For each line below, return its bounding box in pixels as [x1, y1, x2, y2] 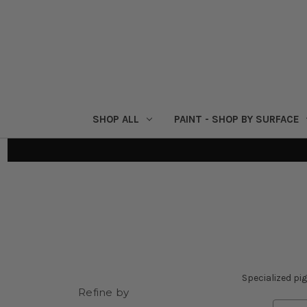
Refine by [78, 286, 130, 299]
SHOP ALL [92, 112, 139, 125]
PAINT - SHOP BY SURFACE [173, 112, 299, 125]
